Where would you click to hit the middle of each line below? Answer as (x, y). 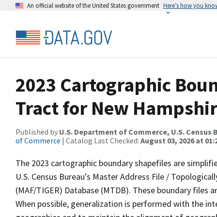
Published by (37, 132)
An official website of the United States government (93, 5)
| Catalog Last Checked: (101, 140)
